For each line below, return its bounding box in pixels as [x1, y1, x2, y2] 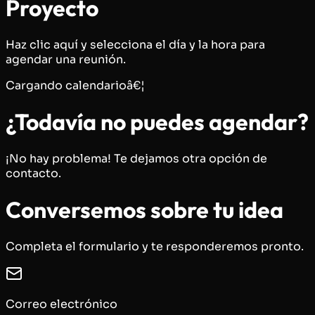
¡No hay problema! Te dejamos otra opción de [6, 150, 267, 166]
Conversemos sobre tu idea [6, 195, 283, 224]
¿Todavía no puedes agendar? [6, 108, 309, 136]
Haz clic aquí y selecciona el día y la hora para [6, 37, 265, 52]
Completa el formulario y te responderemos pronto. [6, 238, 304, 254]
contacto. [6, 165, 61, 181]
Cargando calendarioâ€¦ [6, 77, 145, 93]
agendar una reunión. [6, 51, 126, 67]
